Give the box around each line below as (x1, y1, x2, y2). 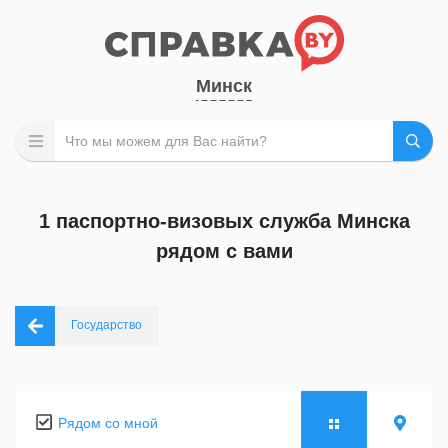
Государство (71, 318, 142, 332)
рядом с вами (155, 240, 293, 262)
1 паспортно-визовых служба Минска (38, 210, 410, 232)
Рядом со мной (58, 415, 158, 431)
